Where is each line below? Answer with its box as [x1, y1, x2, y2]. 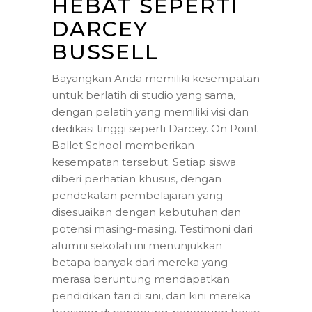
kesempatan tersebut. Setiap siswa [52, 155, 236, 169]
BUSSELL [52, 38, 159, 65]
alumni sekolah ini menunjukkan [52, 238, 222, 252]
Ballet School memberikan [52, 138, 194, 152]
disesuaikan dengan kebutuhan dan [52, 205, 241, 219]
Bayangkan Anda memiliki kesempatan [52, 71, 260, 85]
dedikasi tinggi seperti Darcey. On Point [52, 121, 258, 135]
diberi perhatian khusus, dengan [52, 171, 221, 185]
